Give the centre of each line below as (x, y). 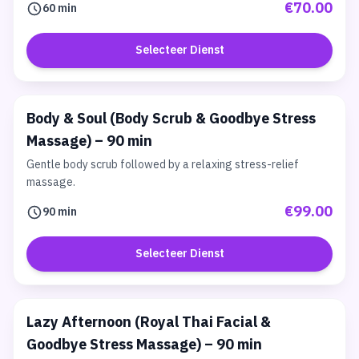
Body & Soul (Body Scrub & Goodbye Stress (171, 119)
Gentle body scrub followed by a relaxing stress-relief (163, 165)
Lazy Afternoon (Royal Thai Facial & (149, 323)
